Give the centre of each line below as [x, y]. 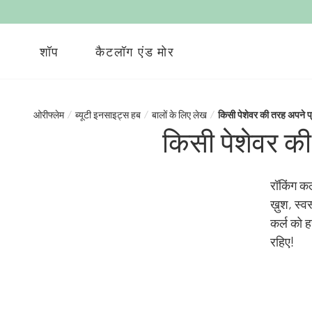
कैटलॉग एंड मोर [135, 51]
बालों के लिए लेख [179, 115]
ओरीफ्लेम [49, 115]
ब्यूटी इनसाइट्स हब [108, 115]
